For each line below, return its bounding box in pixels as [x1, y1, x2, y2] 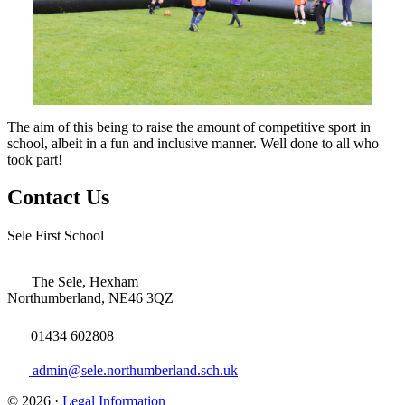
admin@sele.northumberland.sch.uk [33, 363, 238, 379]
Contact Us [7, 185, 109, 210]
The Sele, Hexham [32, 274, 138, 290]
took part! [7, 151, 62, 167]
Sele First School [7, 228, 104, 244]
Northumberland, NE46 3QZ [7, 290, 174, 306]
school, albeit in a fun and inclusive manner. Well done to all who [7, 135, 379, 151]
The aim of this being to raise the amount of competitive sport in [7, 118, 371, 135]
